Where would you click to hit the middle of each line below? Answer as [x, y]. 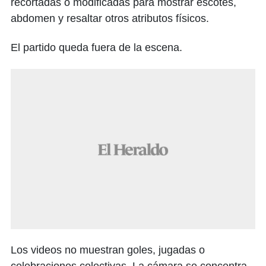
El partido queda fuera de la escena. [96, 47]
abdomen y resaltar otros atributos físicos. [110, 18]
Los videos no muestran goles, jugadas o [108, 250]
